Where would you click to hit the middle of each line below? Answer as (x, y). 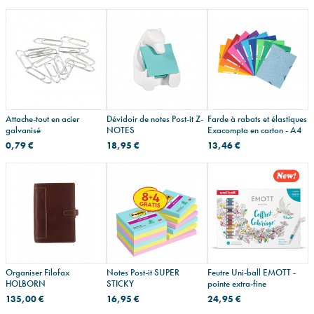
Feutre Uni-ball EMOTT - (252, 273)
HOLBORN (26, 284)
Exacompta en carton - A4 (254, 130)
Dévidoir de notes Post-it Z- (155, 119)
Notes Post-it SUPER (143, 273)
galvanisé (23, 130)
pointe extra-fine (237, 284)
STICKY (120, 284)
